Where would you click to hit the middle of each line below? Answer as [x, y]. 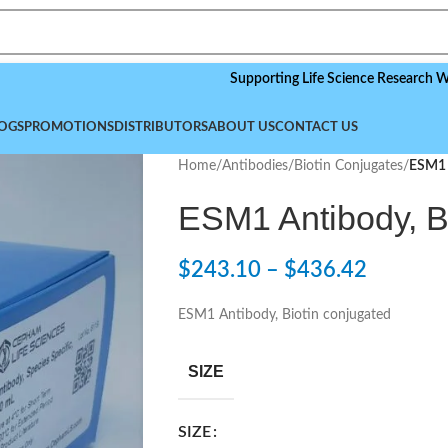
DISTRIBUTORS [161, 127]
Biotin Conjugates [348, 166]
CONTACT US [316, 127]
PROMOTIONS [69, 127]
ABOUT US [241, 127]
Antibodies [254, 166]
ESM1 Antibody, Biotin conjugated [284, 315]
